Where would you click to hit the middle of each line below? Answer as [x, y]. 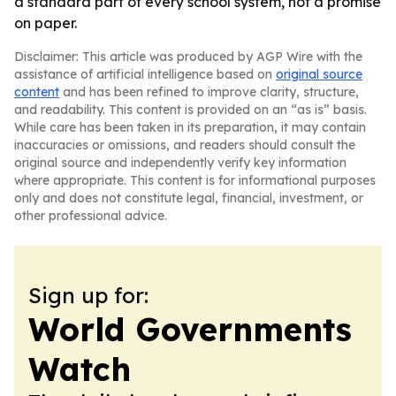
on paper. [46, 23]
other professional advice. [91, 216]
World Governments [190, 329]
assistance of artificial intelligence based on [145, 74]
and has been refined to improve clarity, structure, [209, 92]
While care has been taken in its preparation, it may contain [190, 127]
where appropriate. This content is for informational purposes [195, 180]
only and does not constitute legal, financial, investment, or [189, 198]
